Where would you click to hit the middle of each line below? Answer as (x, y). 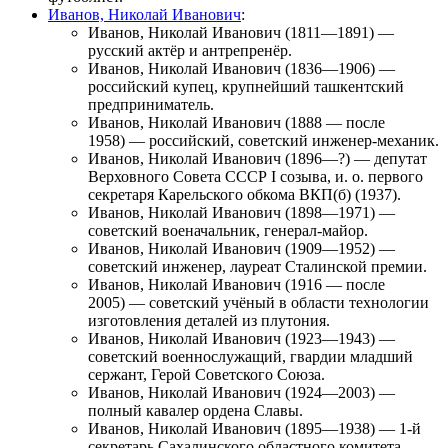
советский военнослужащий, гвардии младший (250, 356)
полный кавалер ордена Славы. (195, 410)
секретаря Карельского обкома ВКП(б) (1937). (244, 194)
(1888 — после (333, 122)
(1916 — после (333, 284)
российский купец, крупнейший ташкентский (246, 86)
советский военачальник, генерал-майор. (228, 230)
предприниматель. (151, 104)
